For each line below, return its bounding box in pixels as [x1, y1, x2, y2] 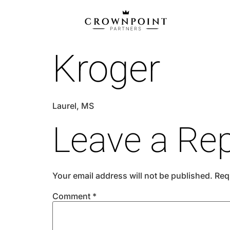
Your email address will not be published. [52, 170, 213, 181]
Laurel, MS [52, 101, 94, 111]
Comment [52, 190, 92, 201]
